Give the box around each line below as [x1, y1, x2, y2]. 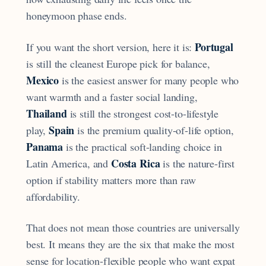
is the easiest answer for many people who [59, 72, 239, 87]
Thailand [26, 105, 67, 121]
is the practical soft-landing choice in [63, 139, 222, 154]
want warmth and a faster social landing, [26, 89, 198, 104]
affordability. [26, 189, 80, 204]
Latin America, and [26, 156, 111, 170]
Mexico [26, 72, 59, 88]
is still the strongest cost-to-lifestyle [66, 106, 219, 121]
